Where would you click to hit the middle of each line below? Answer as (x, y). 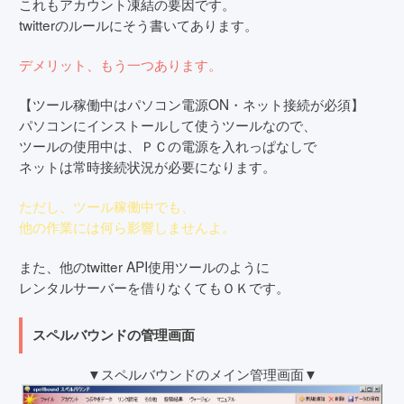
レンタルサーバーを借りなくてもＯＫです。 (154, 286)
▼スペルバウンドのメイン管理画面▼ (202, 374)
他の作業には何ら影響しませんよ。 (127, 226)
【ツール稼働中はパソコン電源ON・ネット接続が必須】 (192, 103)
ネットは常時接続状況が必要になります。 (147, 165)
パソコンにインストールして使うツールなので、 (168, 124)
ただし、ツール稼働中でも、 (107, 205)
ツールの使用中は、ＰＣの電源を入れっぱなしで (168, 145)
